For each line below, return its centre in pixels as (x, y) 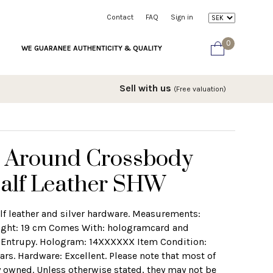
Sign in (182, 17)
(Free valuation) (200, 89)
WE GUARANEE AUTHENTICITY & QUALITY (92, 48)
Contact (120, 17)
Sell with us (147, 88)
